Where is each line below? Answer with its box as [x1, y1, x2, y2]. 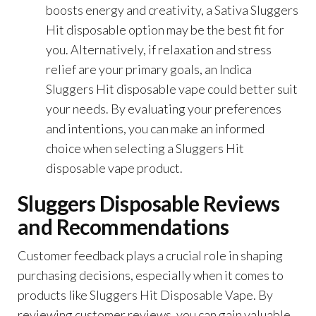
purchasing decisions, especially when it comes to [18, 267, 284, 283]
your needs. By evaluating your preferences [46, 100, 281, 116]
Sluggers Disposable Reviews [18, 190, 280, 216]
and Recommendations [18, 213, 229, 239]
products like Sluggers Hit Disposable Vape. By [18, 286, 273, 303]
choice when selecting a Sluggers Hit [46, 140, 244, 156]
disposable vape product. [46, 159, 183, 176]
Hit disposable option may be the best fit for [46, 21, 284, 37]
